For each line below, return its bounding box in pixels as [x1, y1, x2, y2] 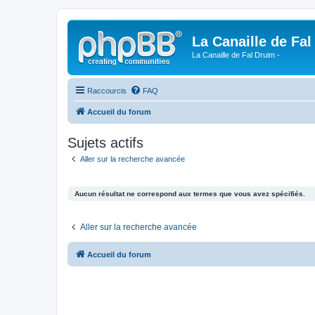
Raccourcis [87, 86, 127, 95]
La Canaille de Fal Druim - [192, 51, 280, 59]
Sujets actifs [67, 134, 143, 150]
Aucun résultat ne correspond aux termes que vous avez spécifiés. [75, 190, 305, 198]
